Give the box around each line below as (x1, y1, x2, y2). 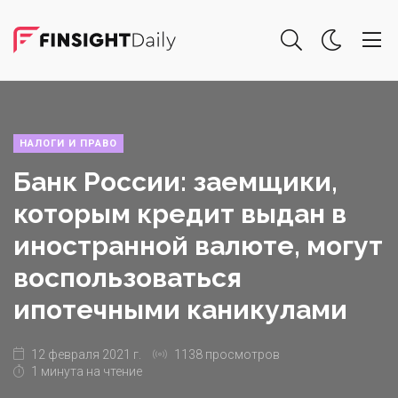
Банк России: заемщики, (13, 166, 338, 197)
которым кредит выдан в (13, 198, 346, 229)
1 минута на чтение (28, 364, 142, 378)
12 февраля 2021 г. (28, 347, 141, 362)
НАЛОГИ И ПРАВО (20, 138, 117, 149)
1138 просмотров (171, 347, 280, 362)
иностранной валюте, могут (13, 230, 383, 261)
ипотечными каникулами (13, 294, 347, 325)
